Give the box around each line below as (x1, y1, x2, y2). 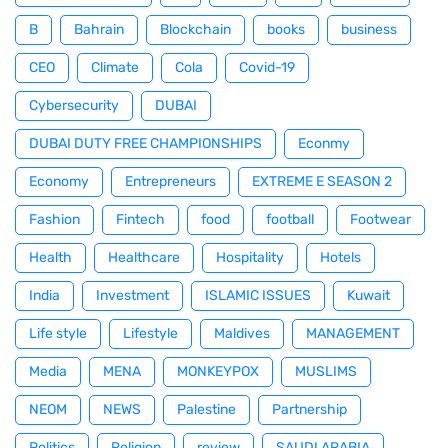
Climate (91, 58, 139, 76)
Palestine (177, 400, 236, 418)
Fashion (29, 210, 80, 228)
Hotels (320, 248, 361, 266)
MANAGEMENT (306, 324, 400, 342)
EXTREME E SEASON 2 (252, 172, 392, 190)
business (341, 20, 397, 38)
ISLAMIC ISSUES (205, 286, 311, 304)
